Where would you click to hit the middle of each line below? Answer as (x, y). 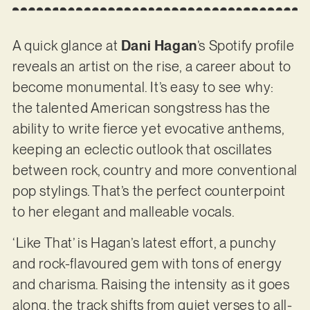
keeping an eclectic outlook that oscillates (142, 150)
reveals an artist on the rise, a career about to (152, 67)
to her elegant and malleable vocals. (125, 212)
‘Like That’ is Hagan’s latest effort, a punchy (144, 243)
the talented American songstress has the (141, 108)
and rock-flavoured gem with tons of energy (147, 263)
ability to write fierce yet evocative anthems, (148, 129)
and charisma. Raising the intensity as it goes (151, 284)
